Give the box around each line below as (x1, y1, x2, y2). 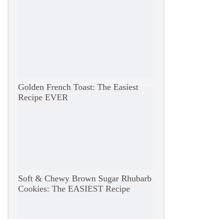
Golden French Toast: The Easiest (18, 82, 138, 92)
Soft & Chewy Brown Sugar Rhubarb (18, 173, 152, 183)
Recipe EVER (18, 92, 68, 102)
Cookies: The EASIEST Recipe (18, 183, 130, 194)
